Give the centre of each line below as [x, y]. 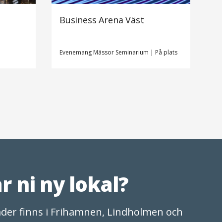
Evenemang [76, 53]
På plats [166, 53]
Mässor [104, 53]
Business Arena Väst [102, 20]
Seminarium [133, 53]
